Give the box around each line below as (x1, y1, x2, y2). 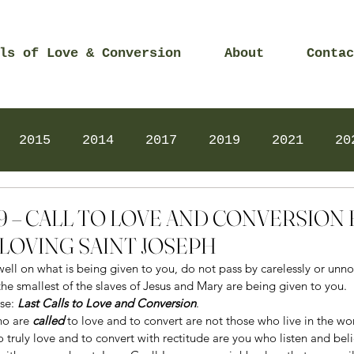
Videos (145, 195, 193, 211)
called (32, 313, 64, 328)
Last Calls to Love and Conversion (17, 296, 196, 311)
